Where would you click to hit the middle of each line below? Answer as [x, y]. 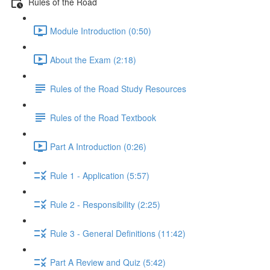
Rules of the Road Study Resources [118, 88]
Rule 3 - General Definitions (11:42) [118, 233]
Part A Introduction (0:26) [98, 146]
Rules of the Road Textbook [103, 117]
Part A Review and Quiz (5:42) [108, 262]
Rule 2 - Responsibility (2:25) [105, 204]
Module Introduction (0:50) [101, 30]
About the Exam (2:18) [93, 59]
